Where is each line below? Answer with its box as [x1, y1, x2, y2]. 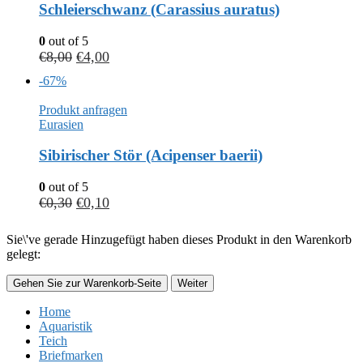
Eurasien [39, 117, 83, 131]
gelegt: [6, 246, 41, 261]
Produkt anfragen [39, 102, 127, 117]
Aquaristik [39, 318, 92, 333]
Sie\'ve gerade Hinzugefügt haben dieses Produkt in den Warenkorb [6, 232, 352, 246]
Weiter [177, 276, 207, 289]
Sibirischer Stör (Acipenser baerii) [39, 147, 263, 164]
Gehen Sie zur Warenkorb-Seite [13, 276, 161, 289]
